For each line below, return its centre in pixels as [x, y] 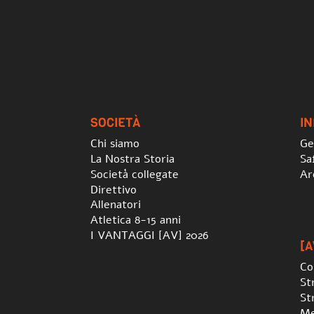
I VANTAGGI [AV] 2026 [150, 235]
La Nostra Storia [133, 159]
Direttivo [114, 190]
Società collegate [135, 174]
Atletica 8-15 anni [136, 220]
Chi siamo [115, 144]
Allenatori [116, 205]
